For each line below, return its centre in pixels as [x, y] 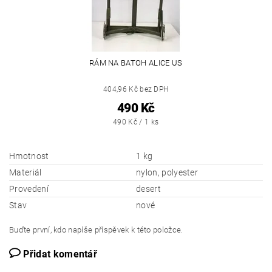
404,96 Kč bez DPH [136, 90]
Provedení [29, 189]
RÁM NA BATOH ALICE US [136, 63]
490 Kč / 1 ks [136, 122]
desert [148, 189]
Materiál [25, 173]
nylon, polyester [167, 173]
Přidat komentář [60, 254]
